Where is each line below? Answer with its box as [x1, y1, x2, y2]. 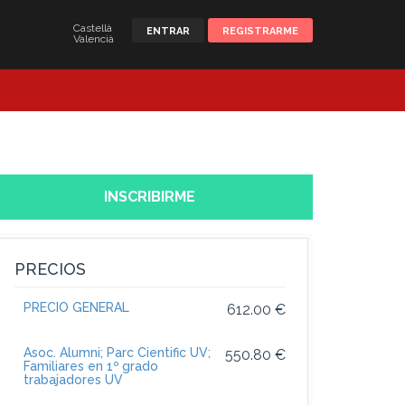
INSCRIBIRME [104, 188, 196, 206]
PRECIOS [14, 259, 86, 279]
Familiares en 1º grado [24, 359, 158, 374]
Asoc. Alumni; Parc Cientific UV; [24, 345, 211, 361]
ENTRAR [146, 25, 190, 37]
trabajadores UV [24, 372, 123, 388]
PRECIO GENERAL [24, 300, 129, 316]
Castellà [73, 22, 112, 34]
